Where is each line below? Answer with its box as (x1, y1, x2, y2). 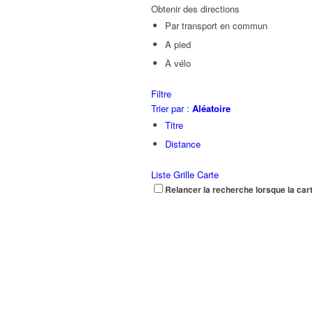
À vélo (165, 56, 191, 70)
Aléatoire (192, 102, 231, 115)
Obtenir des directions (151, 2, 240, 15)
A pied (165, 38, 191, 51)
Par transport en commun (165, 19, 267, 32)
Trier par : (151, 102, 192, 115)
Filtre (151, 87, 171, 100)
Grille (173, 168, 194, 181)
